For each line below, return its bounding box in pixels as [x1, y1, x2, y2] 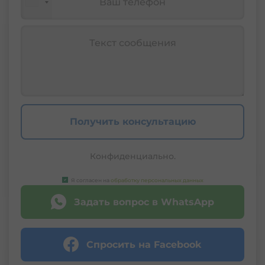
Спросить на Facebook [86, 238, 202, 250]
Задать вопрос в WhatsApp [74, 196, 214, 208]
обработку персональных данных [110, 177, 203, 183]
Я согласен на [70, 177, 111, 183]
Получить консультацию [69, 116, 196, 127]
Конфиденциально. [89, 151, 176, 161]
